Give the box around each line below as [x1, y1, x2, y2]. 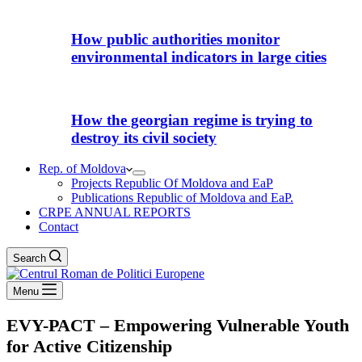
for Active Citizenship [6, 335, 172, 356]
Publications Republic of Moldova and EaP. [71, 191, 293, 205]
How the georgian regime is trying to [71, 111, 313, 128]
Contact [39, 220, 78, 234]
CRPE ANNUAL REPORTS [39, 205, 191, 220]
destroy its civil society [71, 128, 217, 146]
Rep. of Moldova [39, 162, 126, 176]
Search [13, 252, 46, 265]
